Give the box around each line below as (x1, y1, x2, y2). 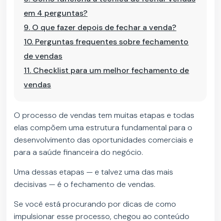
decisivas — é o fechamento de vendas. (14, 179, 156, 190)
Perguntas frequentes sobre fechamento (33, 37, 189, 47)
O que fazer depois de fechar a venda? (30, 22, 177, 33)
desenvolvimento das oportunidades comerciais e (14, 135, 194, 146)
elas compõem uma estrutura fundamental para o (14, 122, 193, 133)
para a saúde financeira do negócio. (14, 147, 144, 158)
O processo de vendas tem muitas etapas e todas (14, 110, 195, 121)
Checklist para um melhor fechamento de (31, 65, 189, 75)
